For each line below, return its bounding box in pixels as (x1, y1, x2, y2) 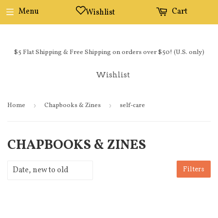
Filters (183, 165, 204, 173)
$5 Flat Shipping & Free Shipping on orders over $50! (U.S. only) (14, 48, 204, 57)
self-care (120, 101, 145, 110)
